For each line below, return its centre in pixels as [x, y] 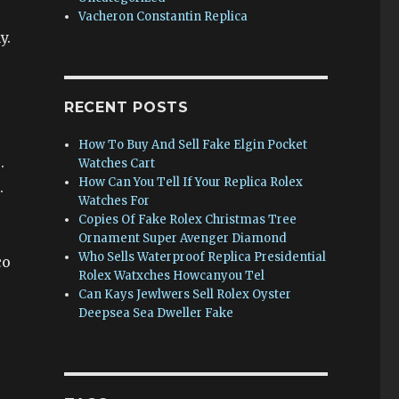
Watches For [114, 201]
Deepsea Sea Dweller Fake [156, 313]
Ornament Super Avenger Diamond [183, 238]
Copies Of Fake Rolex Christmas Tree [188, 220]
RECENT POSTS [126, 107]
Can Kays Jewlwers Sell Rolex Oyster [185, 294]
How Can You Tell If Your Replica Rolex [191, 182]
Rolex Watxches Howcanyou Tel [172, 276]
